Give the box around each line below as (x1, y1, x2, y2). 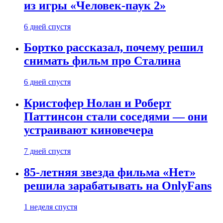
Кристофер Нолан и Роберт (24, 97, 171, 110)
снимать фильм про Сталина (24, 54, 181, 68)
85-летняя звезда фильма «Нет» (24, 166, 196, 179)
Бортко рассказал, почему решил (24, 41, 203, 54)
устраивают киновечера (24, 123, 153, 137)
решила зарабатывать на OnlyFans (24, 179, 212, 193)
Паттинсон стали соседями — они (24, 110, 208, 123)
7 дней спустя (24, 147, 71, 156)
